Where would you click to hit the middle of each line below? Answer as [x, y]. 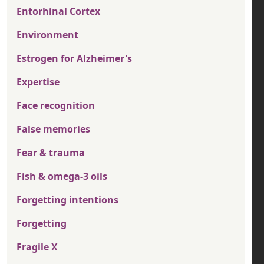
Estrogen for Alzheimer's [74, 58]
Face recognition [56, 105]
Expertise [38, 82]
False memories [53, 129]
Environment [47, 35]
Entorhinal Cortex [58, 11]
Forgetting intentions [67, 200]
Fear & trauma [51, 153]
